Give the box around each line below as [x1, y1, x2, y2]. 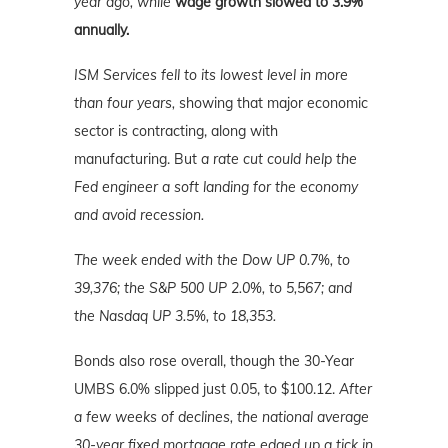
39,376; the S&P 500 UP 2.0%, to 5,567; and [74, 278, 352, 297]
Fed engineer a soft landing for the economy [74, 177, 358, 196]
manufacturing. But [74, 149, 201, 168]
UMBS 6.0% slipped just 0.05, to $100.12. [74, 379, 339, 398]
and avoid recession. [74, 205, 204, 224]
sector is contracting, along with [74, 121, 278, 140]
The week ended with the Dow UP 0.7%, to [74, 250, 350, 269]
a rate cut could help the [201, 149, 357, 168]
